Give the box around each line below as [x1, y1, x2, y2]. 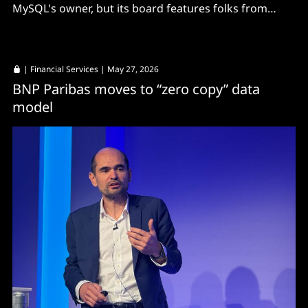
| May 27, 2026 [98, 63, 159, 75]
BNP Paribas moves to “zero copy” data [12, 79, 260, 98]
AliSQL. [12, 16, 48, 32]
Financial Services [30, 63, 98, 75]
